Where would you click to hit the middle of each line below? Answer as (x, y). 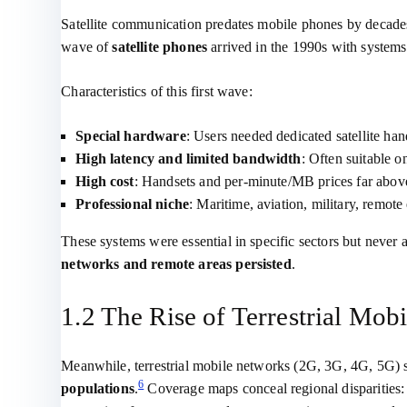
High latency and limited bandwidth (189, 159)
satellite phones (160, 47)
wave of (87, 47)
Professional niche (133, 204)
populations (98, 388)
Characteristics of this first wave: (157, 91)
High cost (105, 181)
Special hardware (131, 136)
